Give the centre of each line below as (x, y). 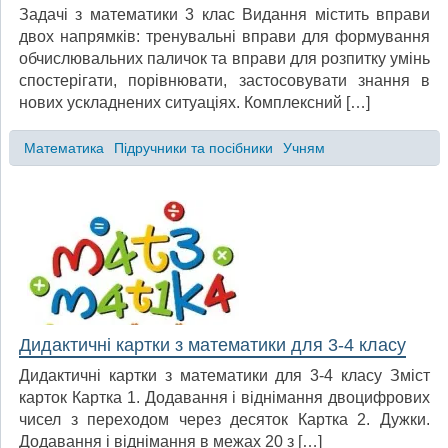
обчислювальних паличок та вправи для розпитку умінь (224, 59)
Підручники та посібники (193, 147)
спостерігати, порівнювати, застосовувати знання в (224, 81)
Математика (63, 147)
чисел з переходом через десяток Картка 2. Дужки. (224, 419)
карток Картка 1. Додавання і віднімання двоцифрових (224, 397)
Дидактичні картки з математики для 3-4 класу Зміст (224, 375)
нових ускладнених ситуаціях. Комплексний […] (194, 103)
